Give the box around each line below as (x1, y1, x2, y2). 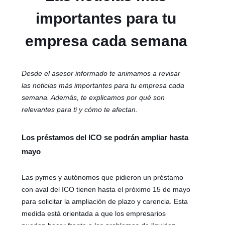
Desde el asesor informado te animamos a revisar (22, 69, 181, 77)
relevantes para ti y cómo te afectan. (22, 105, 138, 114)
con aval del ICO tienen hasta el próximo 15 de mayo (22, 185, 191, 193)
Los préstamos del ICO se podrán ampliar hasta (22, 133, 189, 142)
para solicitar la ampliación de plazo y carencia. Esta (22, 197, 188, 205)
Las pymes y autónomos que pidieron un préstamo (22, 173, 184, 181)
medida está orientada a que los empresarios (22, 209, 166, 217)
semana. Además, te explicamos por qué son (22, 93, 165, 101)
